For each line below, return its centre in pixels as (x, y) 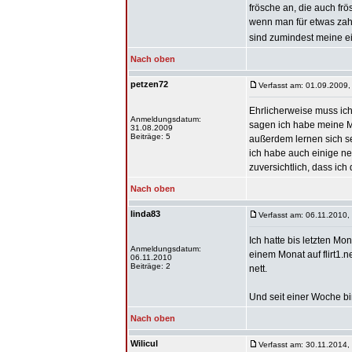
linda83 (145, 214)
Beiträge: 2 (150, 266)
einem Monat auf (286, 255)
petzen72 (149, 84)
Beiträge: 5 (150, 136)
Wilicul (144, 343)
